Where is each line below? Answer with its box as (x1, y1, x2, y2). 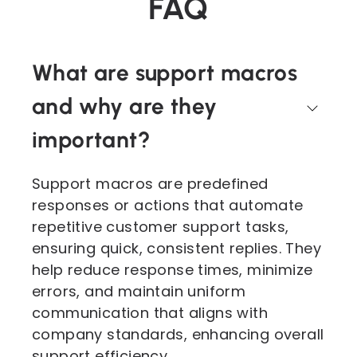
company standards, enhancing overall (32, 324, 324, 344)
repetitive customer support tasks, (32, 217, 289, 237)
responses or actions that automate (32, 195, 304, 215)
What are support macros (32, 59, 298, 86)
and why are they (32, 92, 218, 120)
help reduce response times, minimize (32, 260, 313, 280)
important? (32, 126, 151, 153)
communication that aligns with (32, 303, 268, 323)
